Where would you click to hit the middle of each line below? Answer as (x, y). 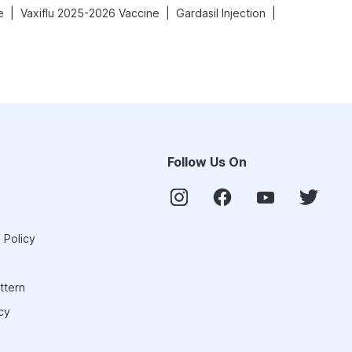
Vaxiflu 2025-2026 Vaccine (90, 13)
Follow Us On (207, 162)
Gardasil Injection (221, 13)
